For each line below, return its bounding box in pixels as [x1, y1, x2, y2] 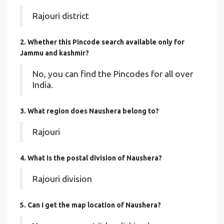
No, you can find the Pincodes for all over [32, 69, 193, 78]
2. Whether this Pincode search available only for [20, 38, 184, 46]
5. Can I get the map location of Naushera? [20, 201, 161, 209]
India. [32, 80, 53, 89]
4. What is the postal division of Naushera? [20, 154, 162, 162]
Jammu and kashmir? [20, 49, 89, 57]
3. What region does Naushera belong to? [20, 107, 159, 115]
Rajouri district [32, 11, 89, 20]
